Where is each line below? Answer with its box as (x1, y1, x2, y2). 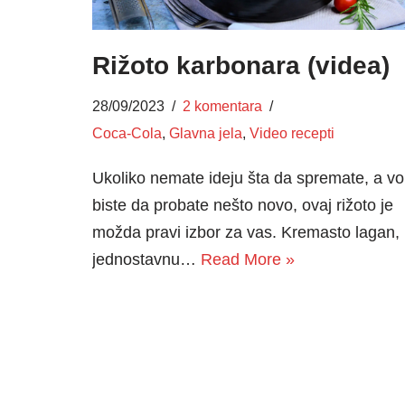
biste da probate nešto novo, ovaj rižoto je (92, 195, 393, 214)
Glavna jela (169, 124, 242, 141)
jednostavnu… (92, 250, 201, 268)
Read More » (201, 250, 295, 268)
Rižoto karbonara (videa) (92, 51, 390, 80)
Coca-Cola (92, 124, 162, 141)
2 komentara (183, 97, 262, 114)
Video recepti (250, 124, 334, 141)
